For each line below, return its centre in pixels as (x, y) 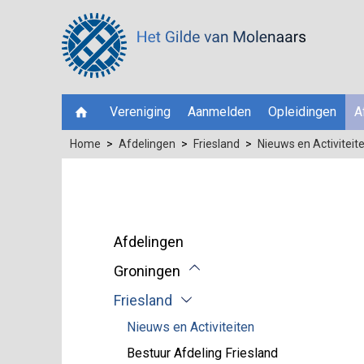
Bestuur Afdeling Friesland (202, 353)
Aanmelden (219, 112)
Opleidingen (303, 112)
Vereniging (140, 112)
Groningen (147, 271)
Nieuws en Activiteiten (191, 327)
